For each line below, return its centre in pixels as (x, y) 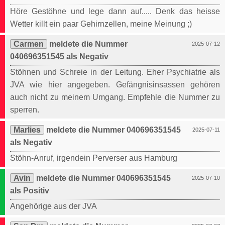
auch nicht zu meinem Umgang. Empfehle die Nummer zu (115, 97)
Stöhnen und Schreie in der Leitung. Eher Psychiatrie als (115, 72)
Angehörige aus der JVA (53, 206)
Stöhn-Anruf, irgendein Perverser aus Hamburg (94, 158)
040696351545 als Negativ (59, 57)
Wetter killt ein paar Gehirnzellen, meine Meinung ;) (101, 24)
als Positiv (30, 191)
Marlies (27, 130)
